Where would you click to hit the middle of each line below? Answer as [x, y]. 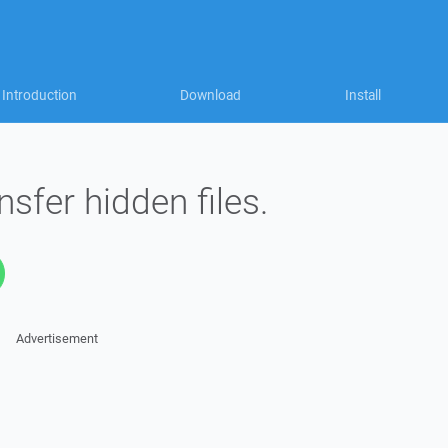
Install [363, 95]
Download [210, 95]
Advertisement [56, 338]
